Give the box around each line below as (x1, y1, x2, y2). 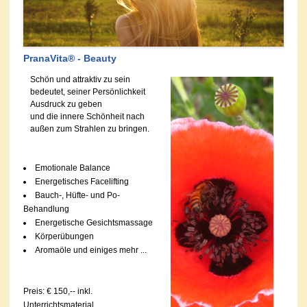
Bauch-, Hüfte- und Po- (35, 190, 120, 200)
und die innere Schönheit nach (30, 111, 145, 121)
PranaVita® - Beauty (23, 52, 116, 64)
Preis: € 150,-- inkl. (23, 286, 93, 296)
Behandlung (23, 204, 69, 214)
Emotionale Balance (35, 162, 110, 173)
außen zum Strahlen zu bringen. (30, 123, 149, 134)
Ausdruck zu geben (30, 99, 102, 109)
